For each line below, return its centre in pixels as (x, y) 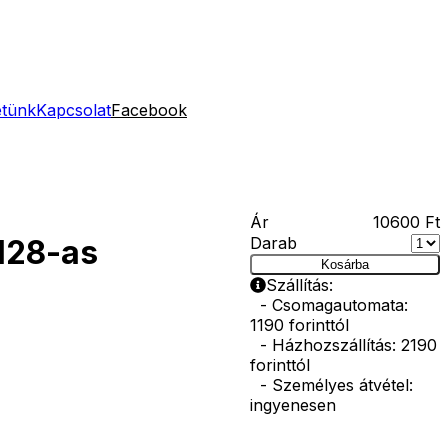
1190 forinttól (299, 325)
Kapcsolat (73, 110)
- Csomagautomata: (328, 305)
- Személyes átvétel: (331, 385)
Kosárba (344, 264)
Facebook (149, 110)
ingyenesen (292, 405)
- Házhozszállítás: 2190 (343, 345)
